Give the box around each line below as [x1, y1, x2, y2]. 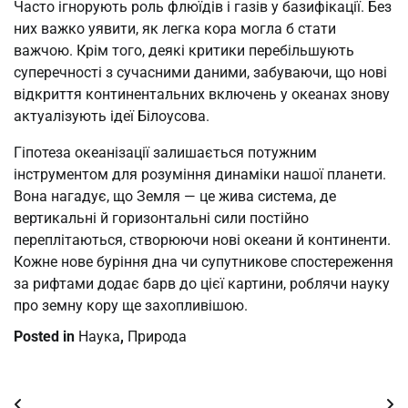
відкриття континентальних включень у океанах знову [14, 85, 390, 103]
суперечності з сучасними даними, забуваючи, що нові [14, 63, 387, 81]
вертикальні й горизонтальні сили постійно [14, 209, 309, 227]
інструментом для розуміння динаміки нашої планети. [14, 165, 386, 183]
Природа [127, 327, 187, 345]
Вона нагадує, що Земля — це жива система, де [14, 187, 336, 205]
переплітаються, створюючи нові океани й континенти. [14, 230, 391, 249]
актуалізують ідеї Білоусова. [14, 107, 209, 125]
